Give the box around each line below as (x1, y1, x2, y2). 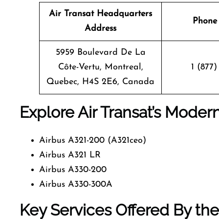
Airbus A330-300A (39, 180, 112, 189)
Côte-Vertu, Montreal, (58, 63, 143, 72)
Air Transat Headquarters (49, 9, 152, 19)
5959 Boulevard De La (55, 48, 146, 57)
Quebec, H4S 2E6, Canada (46, 77, 154, 87)
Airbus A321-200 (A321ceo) (39, 136, 146, 145)
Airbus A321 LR (39, 151, 101, 160)
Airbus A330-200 (39, 165, 107, 175)
